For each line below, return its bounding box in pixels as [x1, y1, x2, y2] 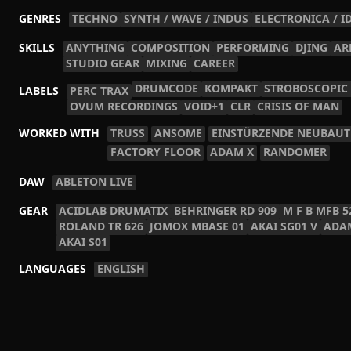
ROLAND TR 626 [59, 219, 143, 233]
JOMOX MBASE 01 [150, 219, 244, 233]
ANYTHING [66, 40, 125, 55]
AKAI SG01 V [251, 219, 317, 233]
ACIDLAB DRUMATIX [59, 203, 168, 218]
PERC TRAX [70, 83, 128, 98]
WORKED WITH [19, 125, 100, 140]
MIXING [146, 56, 187, 71]
